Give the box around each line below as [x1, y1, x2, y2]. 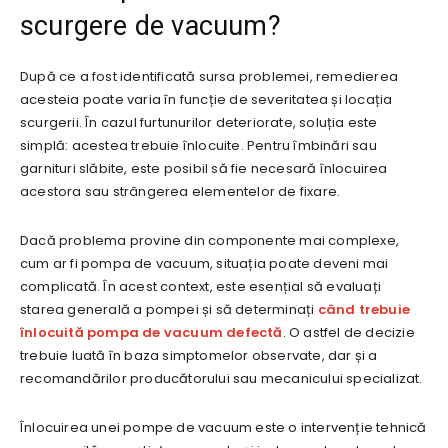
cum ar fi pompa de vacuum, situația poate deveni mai [20, 253, 389, 273]
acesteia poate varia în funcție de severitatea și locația [20, 89, 393, 109]
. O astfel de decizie [282, 322, 415, 342]
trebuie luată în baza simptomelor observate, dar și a [20, 345, 378, 365]
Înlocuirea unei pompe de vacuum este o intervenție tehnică [20, 417, 427, 437]
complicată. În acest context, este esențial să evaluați [20, 276, 382, 296]
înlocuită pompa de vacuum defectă [20, 322, 283, 342]
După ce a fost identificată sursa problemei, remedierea [20, 66, 398, 86]
